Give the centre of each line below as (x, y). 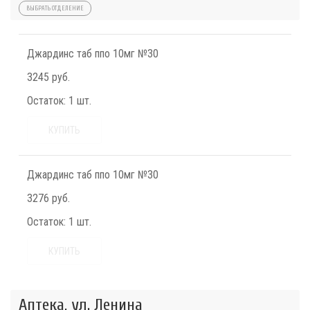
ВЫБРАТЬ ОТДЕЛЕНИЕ (55, 9)
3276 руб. (48, 199)
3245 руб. (48, 77)
